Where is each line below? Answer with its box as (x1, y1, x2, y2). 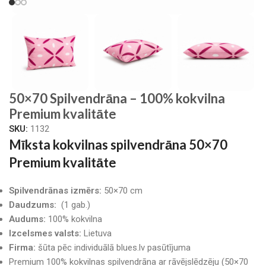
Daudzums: (9, 199, 56, 210)
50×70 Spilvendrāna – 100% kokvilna (9, 90, 225, 106)
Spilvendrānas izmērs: (9, 185, 104, 196)
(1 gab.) (56, 199, 90, 210)
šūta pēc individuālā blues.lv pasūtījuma (36, 242, 191, 253)
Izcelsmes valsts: (9, 228, 81, 239)
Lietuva (81, 228, 112, 239)
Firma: (9, 242, 36, 253)
